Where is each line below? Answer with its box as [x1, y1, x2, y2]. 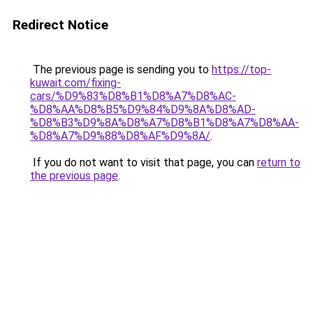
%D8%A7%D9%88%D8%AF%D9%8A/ [30, 129, 210, 143]
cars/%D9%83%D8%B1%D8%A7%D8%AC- [30, 89, 236, 103]
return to [257, 156, 300, 169]
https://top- [212, 63, 271, 76]
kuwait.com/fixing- [30, 76, 121, 89]
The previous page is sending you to [30, 63, 212, 76]
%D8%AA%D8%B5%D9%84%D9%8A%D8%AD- [30, 103, 256, 116]
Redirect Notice [13, 17, 108, 33]
